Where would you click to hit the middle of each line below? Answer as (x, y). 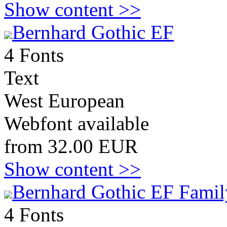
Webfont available (77, 123)
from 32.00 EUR (71, 146)
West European (64, 101)
